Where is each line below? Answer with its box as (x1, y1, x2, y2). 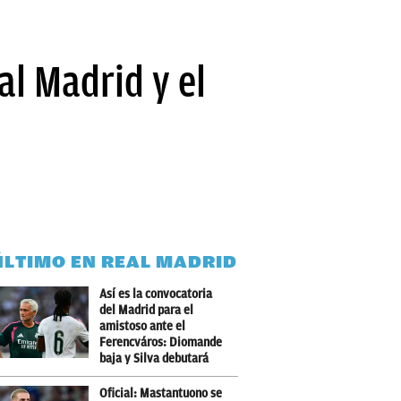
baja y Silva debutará (99, 352, 209, 365)
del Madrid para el (99, 303, 193, 317)
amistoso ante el (99, 320, 185, 333)
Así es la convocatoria (99, 287, 212, 301)
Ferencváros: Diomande (99, 336, 222, 349)
